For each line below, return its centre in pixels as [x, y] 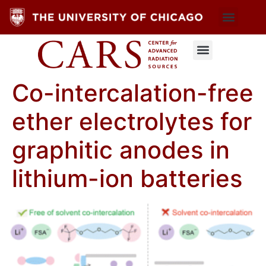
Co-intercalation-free [133, 93]
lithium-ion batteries [127, 178]
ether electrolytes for [132, 121]
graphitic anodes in [121, 150]
